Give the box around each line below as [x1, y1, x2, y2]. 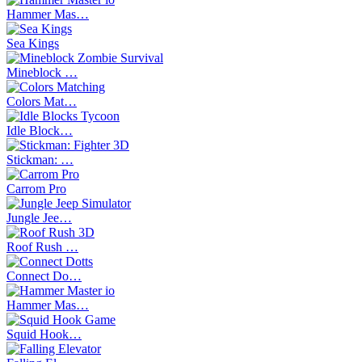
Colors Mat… [6, 94, 77, 108]
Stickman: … [6, 152, 74, 166]
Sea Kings [6, 36, 59, 50]
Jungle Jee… [6, 210, 72, 225]
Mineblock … [6, 65, 78, 79]
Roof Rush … [6, 239, 78, 254]
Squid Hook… [6, 326, 82, 341]
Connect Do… [6, 268, 82, 283]
